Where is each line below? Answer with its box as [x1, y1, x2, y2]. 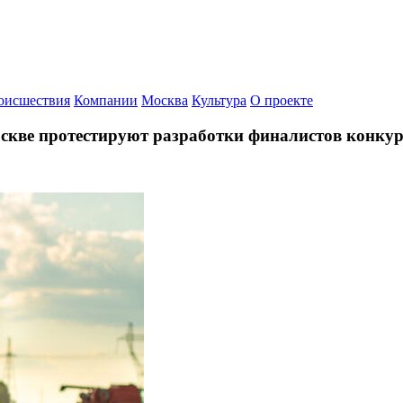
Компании [74, 93, 138, 108]
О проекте [250, 93, 313, 108]
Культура [192, 93, 246, 108]
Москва [141, 93, 188, 108]
